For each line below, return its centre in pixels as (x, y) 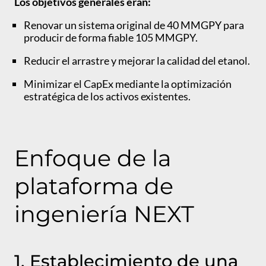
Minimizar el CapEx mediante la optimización (128, 83)
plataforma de (94, 186)
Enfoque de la (93, 159)
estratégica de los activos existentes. (108, 96)
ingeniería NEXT (107, 214)
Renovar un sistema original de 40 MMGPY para (134, 25)
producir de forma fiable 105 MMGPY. (112, 37)
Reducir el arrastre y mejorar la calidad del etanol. (138, 60)
